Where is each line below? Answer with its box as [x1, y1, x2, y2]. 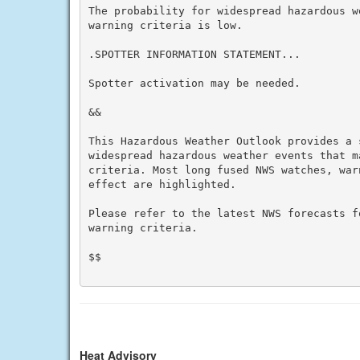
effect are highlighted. [88, 178, 236, 190]
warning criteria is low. [88, 18, 243, 31]
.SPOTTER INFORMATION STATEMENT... [88, 47, 301, 60]
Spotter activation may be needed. [88, 76, 301, 89]
